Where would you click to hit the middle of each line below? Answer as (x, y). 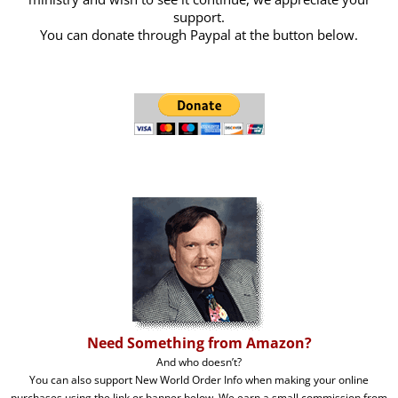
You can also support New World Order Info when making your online (199, 380)
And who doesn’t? (199, 362)
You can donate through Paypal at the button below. (199, 35)
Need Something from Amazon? (199, 343)
